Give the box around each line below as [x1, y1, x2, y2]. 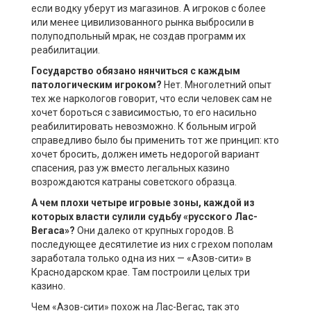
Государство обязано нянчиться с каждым [31, 65, 240, 77]
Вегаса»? [31, 225, 75, 237]
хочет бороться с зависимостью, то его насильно [31, 107, 257, 119]
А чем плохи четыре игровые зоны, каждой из [31, 197, 255, 209]
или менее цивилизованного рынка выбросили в [31, 17, 254, 28]
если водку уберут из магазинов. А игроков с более [31, 3, 266, 15]
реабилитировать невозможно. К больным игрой [31, 121, 256, 133]
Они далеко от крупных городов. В [75, 225, 234, 237]
